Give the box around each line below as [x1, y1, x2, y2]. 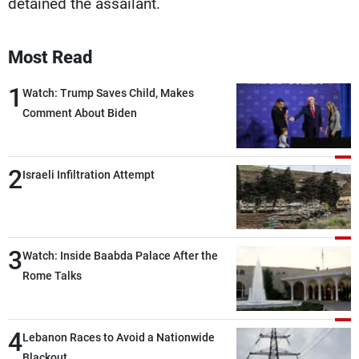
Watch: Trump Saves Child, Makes [22, 86, 194, 99]
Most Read [8, 46, 92, 67]
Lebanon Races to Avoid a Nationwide [22, 331, 215, 345]
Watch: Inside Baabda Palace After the [22, 249, 218, 263]
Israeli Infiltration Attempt [22, 167, 155, 181]
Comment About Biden [22, 106, 137, 119]
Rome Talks [22, 269, 82, 283]
